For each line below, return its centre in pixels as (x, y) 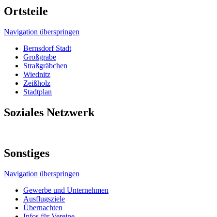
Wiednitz (37, 74)
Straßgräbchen (45, 65)
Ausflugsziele (44, 199)
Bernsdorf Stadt (47, 48)
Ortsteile (26, 11)
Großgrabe (40, 57)
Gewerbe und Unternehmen (66, 190)
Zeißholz (37, 83)
